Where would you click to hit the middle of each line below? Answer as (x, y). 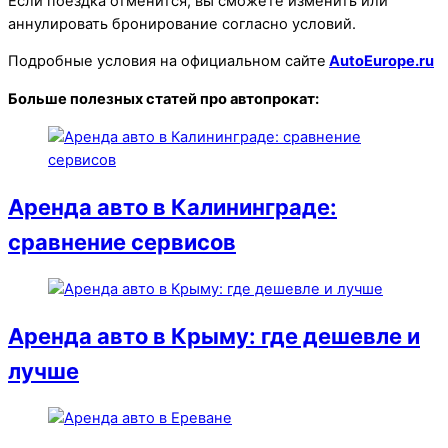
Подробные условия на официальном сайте (167, 61)
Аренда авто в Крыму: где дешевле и (214, 336)
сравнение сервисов (122, 241)
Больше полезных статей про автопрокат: (163, 98)
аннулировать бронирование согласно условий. (182, 23)
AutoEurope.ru (381, 61)
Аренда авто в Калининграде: (172, 206)
